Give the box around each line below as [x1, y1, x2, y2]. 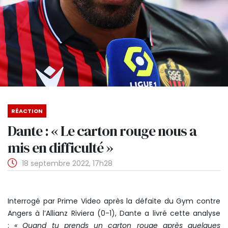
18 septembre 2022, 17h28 [20, 158, 112, 168]
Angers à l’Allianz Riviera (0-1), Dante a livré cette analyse [8, 208, 220, 218]
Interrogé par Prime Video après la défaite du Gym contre [8, 196, 220, 206]
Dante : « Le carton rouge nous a [8, 121, 196, 140]
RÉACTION [11, 107, 43, 115]
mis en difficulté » [8, 138, 113, 157]
